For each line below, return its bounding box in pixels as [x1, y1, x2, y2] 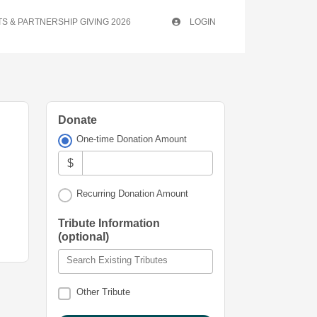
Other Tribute [76, 287, 131, 298]
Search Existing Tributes [67, 255, 168, 266]
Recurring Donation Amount [76, 188, 189, 200]
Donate [58, 114, 97, 126]
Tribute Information [58, 217, 160, 230]
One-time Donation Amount [76, 134, 188, 144]
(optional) [58, 231, 109, 243]
